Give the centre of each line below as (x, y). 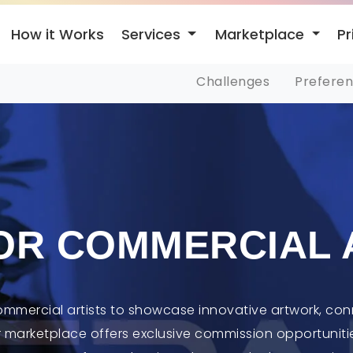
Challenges (233, 82)
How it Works (57, 34)
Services (152, 34)
